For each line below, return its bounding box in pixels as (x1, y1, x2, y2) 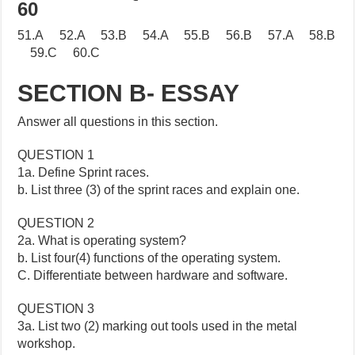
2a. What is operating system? (17, 234, 187, 248)
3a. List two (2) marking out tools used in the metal (17, 319, 298, 334)
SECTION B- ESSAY (17, 80, 240, 107)
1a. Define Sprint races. (17, 166, 150, 180)
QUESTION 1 (17, 148, 95, 162)
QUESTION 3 (17, 302, 95, 316)
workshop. (17, 337, 76, 351)
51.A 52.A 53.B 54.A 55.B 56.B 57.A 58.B (17, 29, 336, 43)
